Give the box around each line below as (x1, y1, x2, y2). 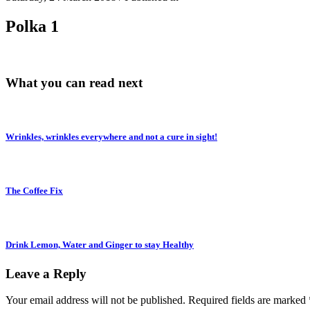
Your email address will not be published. (6, 294, 185, 307)
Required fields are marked (188, 294, 309, 307)
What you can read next (6, 75, 143, 90)
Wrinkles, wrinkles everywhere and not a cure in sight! (6, 131, 217, 142)
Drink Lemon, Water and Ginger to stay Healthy (6, 239, 194, 250)
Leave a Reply (6, 266, 86, 281)
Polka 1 (6, 17, 59, 36)
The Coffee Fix (6, 185, 63, 197)
